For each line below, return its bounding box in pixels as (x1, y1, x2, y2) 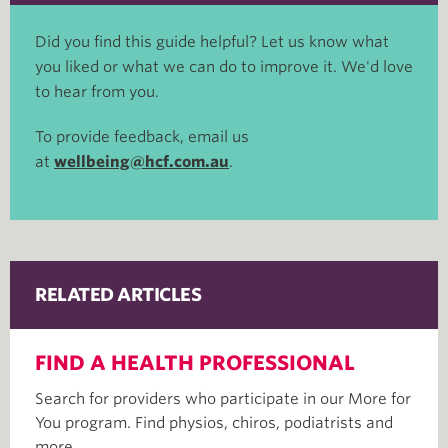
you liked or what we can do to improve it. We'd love (35, 58, 413, 76)
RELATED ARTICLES (35, 284, 201, 305)
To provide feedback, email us (35, 128, 249, 146)
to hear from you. (35, 83, 159, 101)
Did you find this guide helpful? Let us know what (35, 33, 389, 51)
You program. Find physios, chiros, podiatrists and (35, 414, 393, 432)
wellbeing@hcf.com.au (54, 153, 229, 171)
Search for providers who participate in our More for (35, 390, 411, 408)
